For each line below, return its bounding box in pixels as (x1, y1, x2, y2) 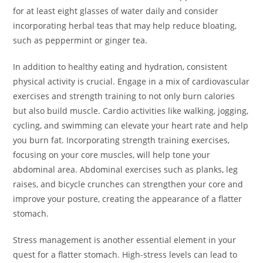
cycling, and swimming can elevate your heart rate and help (13, 120, 249, 131)
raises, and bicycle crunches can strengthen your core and (13, 178, 244, 190)
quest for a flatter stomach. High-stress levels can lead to (13, 249, 238, 261)
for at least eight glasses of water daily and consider (13, 5, 219, 17)
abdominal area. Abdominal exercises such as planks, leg (13, 164, 238, 176)
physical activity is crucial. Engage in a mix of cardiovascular (13, 76, 250, 87)
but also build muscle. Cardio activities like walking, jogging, (13, 105, 249, 117)
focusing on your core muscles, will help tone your (13, 149, 211, 161)
